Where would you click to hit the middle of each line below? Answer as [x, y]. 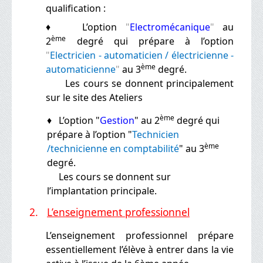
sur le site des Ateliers [95, 97]
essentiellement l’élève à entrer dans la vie [140, 249]
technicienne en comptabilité [115, 148]
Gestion [117, 120]
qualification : [76, 8]
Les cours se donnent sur [109, 176]
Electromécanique [170, 27]
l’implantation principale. [102, 190]
